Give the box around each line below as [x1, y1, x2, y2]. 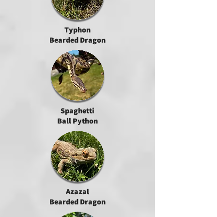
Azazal [66, 186, 89, 197]
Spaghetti [61, 106, 94, 116]
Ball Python [57, 116, 98, 126]
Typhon [64, 25, 91, 35]
